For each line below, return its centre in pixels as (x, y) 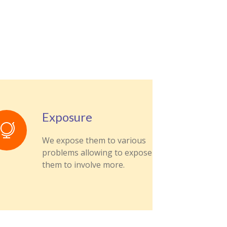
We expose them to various (94, 140)
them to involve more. (83, 165)
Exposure (67, 117)
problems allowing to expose (97, 153)
